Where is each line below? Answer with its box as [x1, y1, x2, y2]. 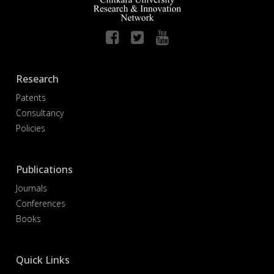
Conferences [16, 197, 66, 209]
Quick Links [16, 253, 70, 267]
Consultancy [16, 106, 64, 119]
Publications [16, 162, 73, 176]
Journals [16, 182, 48, 194]
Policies [16, 122, 46, 134]
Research [16, 72, 59, 86]
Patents [16, 91, 46, 103]
